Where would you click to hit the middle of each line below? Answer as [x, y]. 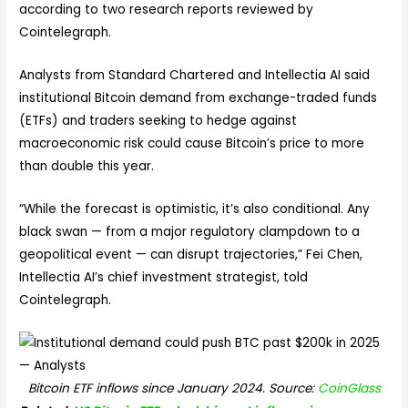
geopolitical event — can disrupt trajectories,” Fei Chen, [191, 254]
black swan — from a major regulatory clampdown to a [190, 231]
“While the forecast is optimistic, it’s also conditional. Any [195, 209]
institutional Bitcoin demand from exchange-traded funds [199, 97]
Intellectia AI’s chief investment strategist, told [164, 277]
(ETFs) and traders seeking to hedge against [158, 120]
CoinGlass [349, 388]
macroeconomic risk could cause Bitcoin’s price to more [192, 143]
